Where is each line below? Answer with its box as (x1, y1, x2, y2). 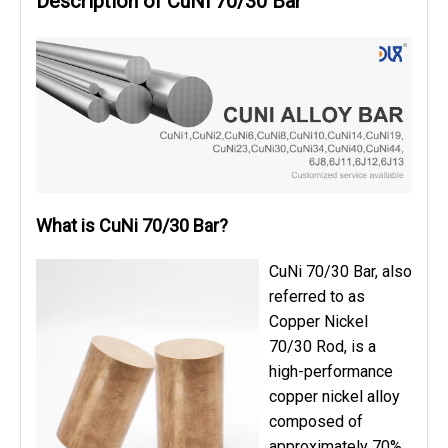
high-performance (269, 361, 393, 381)
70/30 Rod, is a (269, 336, 376, 356)
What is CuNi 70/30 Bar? (36, 215, 228, 237)
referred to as (269, 286, 365, 306)
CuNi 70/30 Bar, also (269, 261, 412, 281)
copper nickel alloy (269, 386, 400, 406)
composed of (269, 411, 363, 431)
